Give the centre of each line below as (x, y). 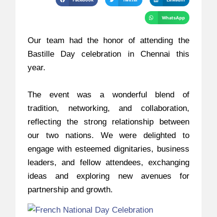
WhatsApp (173, 18)
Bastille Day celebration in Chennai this (108, 54)
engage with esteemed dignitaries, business (108, 149)
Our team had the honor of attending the (108, 40)
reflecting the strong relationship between (108, 122)
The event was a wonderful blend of (108, 95)
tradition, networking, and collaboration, (108, 108)
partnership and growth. (70, 190)
